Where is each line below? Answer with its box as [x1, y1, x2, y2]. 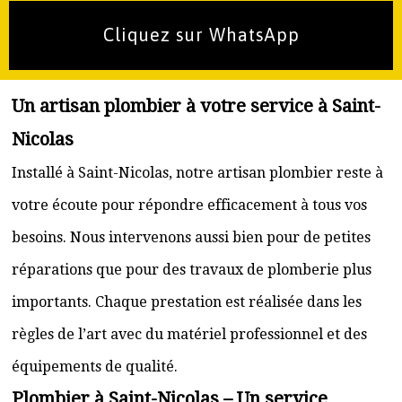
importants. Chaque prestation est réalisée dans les [12, 293, 362, 310]
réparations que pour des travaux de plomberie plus [12, 261, 371, 278]
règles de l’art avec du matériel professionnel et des [12, 326, 367, 343]
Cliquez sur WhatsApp [102, 24, 300, 45]
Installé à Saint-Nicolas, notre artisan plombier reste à [12, 164, 383, 181]
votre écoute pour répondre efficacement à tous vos [12, 197, 367, 214]
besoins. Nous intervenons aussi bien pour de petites [12, 229, 371, 246]
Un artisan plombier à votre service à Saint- [12, 95, 380, 117]
